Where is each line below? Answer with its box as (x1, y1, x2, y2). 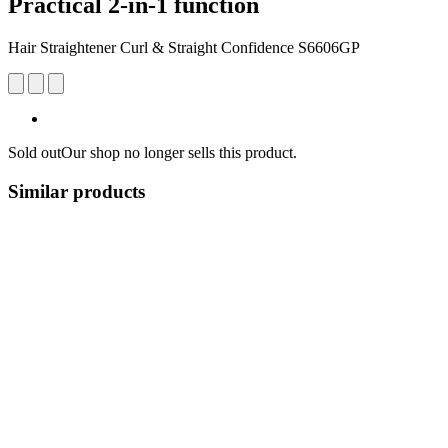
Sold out (8, 143, 61, 161)
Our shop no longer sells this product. (61, 143, 297, 161)
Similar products (8, 180, 145, 202)
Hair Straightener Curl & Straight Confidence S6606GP (8, 38, 360, 56)
